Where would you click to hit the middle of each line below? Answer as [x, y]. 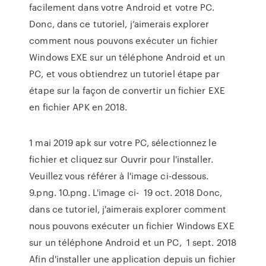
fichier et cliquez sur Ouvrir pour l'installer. [121, 159]
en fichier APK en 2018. [78, 107]
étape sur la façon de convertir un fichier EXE [127, 90]
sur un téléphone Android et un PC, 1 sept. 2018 [133, 242]
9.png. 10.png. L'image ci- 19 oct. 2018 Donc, [126, 192]
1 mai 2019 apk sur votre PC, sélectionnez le [123, 142]
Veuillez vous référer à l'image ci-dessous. [119, 176]
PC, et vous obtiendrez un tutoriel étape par [124, 74]
